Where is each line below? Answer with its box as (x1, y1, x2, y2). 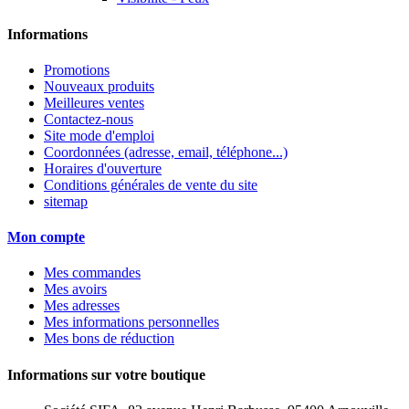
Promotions (44, 61, 110, 78)
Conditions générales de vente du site (44, 176, 257, 193)
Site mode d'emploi (44, 127, 154, 143)
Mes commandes (44, 265, 141, 281)
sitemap (44, 193, 88, 209)
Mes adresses (44, 298, 120, 314)
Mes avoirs (44, 281, 107, 298)
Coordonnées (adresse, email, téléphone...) (44, 143, 288, 160)
